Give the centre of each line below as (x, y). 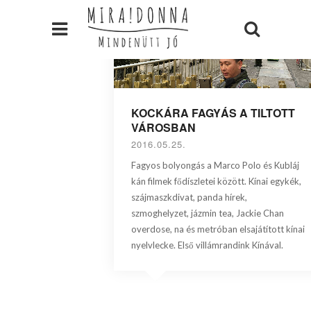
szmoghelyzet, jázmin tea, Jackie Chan (208, 213)
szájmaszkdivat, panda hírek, (190, 197)
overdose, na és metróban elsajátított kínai (218, 229)
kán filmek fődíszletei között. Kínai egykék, (217, 182)
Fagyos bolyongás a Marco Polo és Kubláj (216, 166)
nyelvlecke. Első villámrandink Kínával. (208, 245)
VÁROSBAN (164, 128)
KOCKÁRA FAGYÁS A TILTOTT (213, 113)
